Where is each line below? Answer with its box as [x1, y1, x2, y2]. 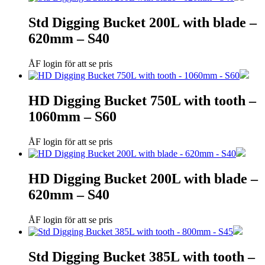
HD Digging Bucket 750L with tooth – [28, 92, 256, 108]
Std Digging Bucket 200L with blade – [28, 15, 257, 31]
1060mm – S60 [28, 108, 117, 124]
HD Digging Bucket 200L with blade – [28, 170, 258, 186]
